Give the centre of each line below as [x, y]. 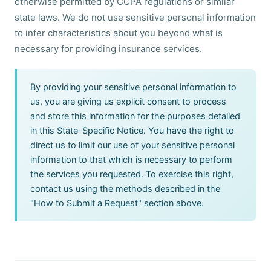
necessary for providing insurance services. [108, 49]
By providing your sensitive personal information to [133, 87]
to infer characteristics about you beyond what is [119, 33]
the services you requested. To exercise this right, [132, 174]
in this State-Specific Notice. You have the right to [132, 131]
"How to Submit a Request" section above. [117, 203]
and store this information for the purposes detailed [135, 116]
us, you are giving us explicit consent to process [128, 102]
